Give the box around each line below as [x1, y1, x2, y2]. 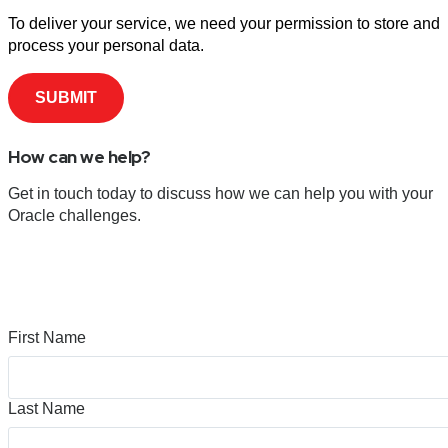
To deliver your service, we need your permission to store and [8, 14, 440, 32]
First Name [8, 328, 86, 346]
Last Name [8, 399, 85, 417]
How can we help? [8, 145, 154, 169]
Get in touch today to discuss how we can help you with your [8, 185, 433, 203]
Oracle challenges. [8, 207, 145, 225]
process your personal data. [8, 36, 204, 54]
